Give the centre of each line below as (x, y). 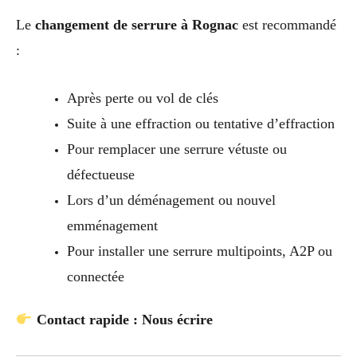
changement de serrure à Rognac (137, 24)
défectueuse (100, 175)
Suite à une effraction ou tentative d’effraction (200, 124)
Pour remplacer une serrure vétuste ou (177, 149)
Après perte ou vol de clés (142, 98)
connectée (95, 277)
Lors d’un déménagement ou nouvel (171, 200)
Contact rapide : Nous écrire (124, 320)
